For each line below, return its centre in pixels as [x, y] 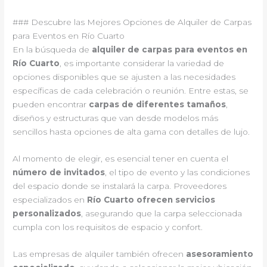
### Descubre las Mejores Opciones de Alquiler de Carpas [132, 22]
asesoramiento [220, 254]
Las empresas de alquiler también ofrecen [100, 254]
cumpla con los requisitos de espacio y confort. [108, 227]
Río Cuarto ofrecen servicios [151, 200]
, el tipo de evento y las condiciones [178, 172]
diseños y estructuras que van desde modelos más [116, 118]
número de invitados [59, 172]
